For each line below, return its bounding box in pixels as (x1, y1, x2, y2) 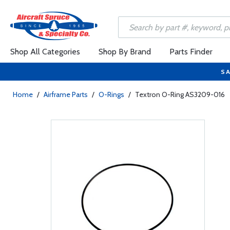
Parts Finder (169, 47, 213, 56)
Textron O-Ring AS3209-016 (135, 90, 225, 99)
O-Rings (99, 90, 124, 99)
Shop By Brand (99, 47, 151, 56)
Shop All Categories (10, 47, 80, 56)
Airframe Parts (44, 90, 88, 99)
